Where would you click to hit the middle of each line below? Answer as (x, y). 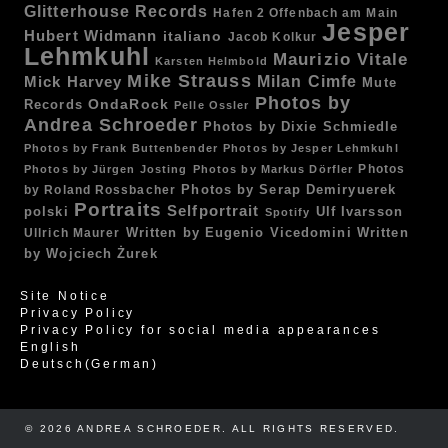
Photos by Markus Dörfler (273, 168)
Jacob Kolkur (272, 36)
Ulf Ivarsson (359, 211)
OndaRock (128, 103)
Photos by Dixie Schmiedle (300, 126)
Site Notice (65, 295)
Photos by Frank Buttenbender (121, 147)
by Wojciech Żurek (91, 253)
